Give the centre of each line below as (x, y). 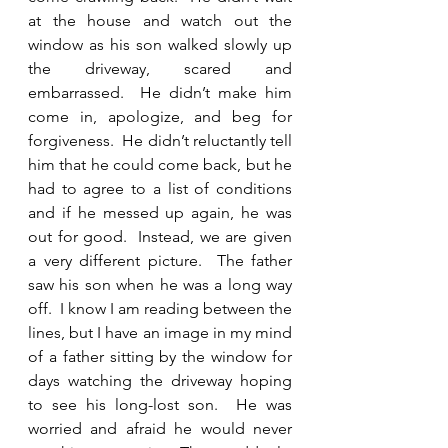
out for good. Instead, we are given (160, 236)
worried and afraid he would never (160, 428)
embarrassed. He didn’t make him (160, 92)
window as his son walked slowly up (160, 44)
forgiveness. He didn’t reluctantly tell (160, 140)
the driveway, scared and (160, 68)
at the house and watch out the (160, 20)
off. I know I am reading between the (160, 308)
